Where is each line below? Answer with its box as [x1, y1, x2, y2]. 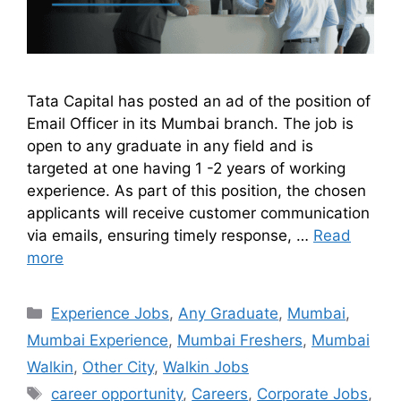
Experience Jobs [51, 303, 170, 322]
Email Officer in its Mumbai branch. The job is [27, 114, 354, 132]
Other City [82, 357, 154, 376]
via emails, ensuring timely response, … [27, 226, 313, 244]
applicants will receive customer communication [27, 203, 370, 222]
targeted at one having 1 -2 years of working [27, 158, 346, 177]
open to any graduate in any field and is [27, 136, 313, 155]
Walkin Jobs [163, 357, 249, 376]
